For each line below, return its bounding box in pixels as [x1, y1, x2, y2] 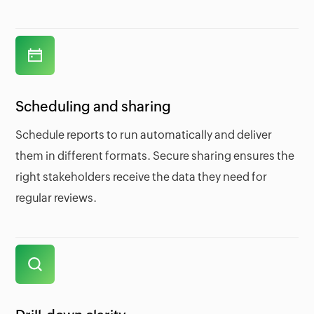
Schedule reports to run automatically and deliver [15, 128, 273, 142]
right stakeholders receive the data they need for [15, 170, 268, 184]
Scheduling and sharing [15, 98, 172, 115]
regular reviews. [15, 191, 97, 205]
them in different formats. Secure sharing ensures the [15, 149, 295, 163]
